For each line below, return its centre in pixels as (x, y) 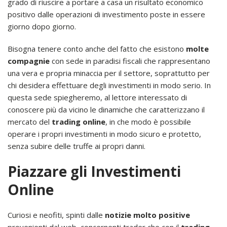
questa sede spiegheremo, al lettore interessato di (97, 98)
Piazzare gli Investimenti (94, 172)
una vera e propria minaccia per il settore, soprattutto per (109, 73)
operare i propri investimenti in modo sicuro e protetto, (104, 134)
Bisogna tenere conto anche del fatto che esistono (96, 49)
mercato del (30, 122)
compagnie (29, 61)
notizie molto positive (147, 215)
